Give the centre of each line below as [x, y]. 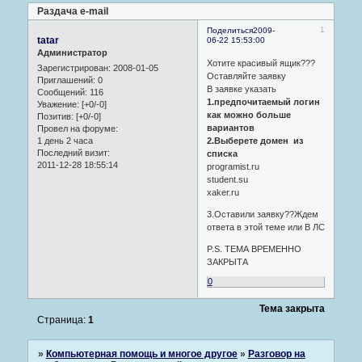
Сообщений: [62, 92]
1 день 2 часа [65, 140]
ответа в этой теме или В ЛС [265, 227]
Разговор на [276, 354]
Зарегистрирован [72, 67]
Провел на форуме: [77, 128]
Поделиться [229, 30]
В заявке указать [241, 89]
